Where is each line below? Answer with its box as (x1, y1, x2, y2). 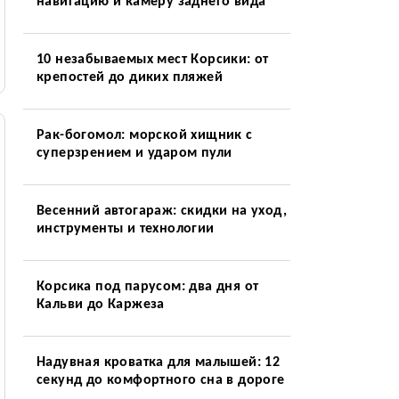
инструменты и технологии (36, 222, 215, 236)
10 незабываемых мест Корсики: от (36, 53, 269, 67)
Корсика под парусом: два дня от (36, 280, 259, 294)
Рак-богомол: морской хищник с (36, 128, 253, 142)
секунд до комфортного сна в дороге (36, 373, 285, 387)
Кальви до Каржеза (36, 297, 165, 312)
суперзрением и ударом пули (36, 146, 232, 160)
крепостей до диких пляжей (36, 70, 223, 85)
